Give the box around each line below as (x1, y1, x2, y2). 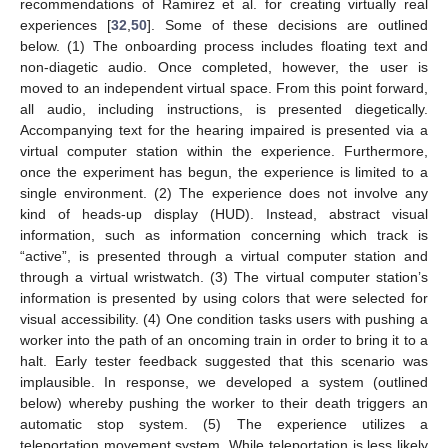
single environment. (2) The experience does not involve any (20, 185, 428, 202)
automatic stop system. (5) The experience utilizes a (20, 416, 428, 433)
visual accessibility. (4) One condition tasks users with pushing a (20, 311, 428, 328)
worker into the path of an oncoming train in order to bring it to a (20, 332, 428, 349)
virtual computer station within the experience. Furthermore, (20, 143, 428, 160)
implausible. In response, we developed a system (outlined (20, 374, 428, 391)
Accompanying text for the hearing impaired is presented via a (20, 122, 428, 139)
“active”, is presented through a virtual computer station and (20, 248, 428, 265)
